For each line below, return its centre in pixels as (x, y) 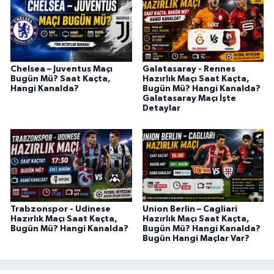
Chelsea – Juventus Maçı (61, 69)
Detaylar (161, 109)
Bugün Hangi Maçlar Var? (196, 239)
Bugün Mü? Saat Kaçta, (61, 79)
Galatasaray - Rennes (189, 69)
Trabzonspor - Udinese (61, 209)
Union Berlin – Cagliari (190, 209)
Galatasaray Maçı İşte (189, 99)
